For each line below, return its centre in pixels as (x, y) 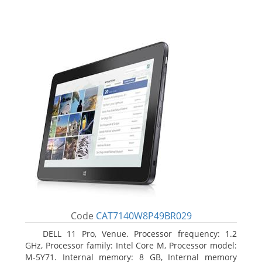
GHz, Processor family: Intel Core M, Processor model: (131, 245)
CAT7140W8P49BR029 (144, 216)
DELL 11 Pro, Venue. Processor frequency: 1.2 (140, 234)
